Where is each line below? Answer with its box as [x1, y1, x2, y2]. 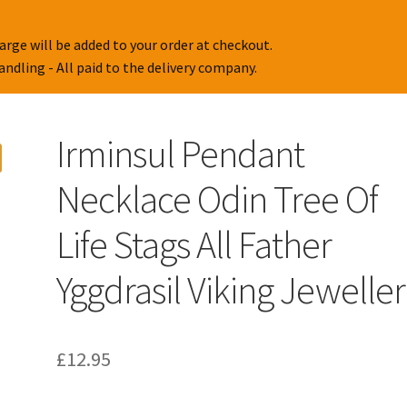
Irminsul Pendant [56, 130, 305, 178]
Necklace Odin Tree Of [56, 175, 379, 223]
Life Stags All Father [56, 221, 333, 269]
